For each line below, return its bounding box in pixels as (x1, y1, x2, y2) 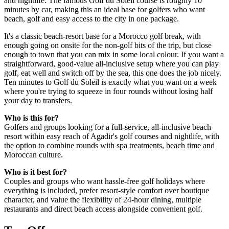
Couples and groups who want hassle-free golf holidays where (4, 177, 205, 186)
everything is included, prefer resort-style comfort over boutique (4, 186, 209, 195)
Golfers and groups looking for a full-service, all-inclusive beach (4, 123, 211, 132)
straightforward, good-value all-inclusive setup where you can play (4, 59, 219, 68)
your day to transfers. (4, 96, 72, 105)
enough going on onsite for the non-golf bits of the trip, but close (4, 41, 212, 50)
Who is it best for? (4, 168, 67, 177)
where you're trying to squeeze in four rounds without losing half (4, 87, 213, 96)
